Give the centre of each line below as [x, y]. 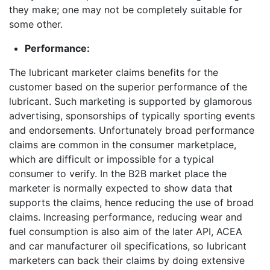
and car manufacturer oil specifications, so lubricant [128, 246]
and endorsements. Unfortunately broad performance [132, 130]
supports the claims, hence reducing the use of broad [131, 202]
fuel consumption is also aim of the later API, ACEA [126, 231]
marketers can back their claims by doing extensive [127, 260]
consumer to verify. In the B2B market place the [118, 173]
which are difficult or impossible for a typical [111, 159]
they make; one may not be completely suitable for [126, 9]
